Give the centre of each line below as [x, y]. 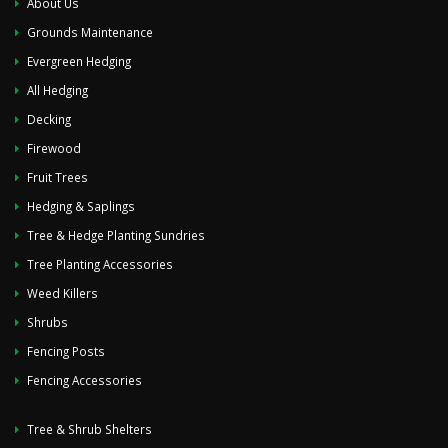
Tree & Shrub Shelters [89, 428]
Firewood [54, 147]
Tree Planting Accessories [100, 263]
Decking [49, 118]
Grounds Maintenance [90, 31]
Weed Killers [62, 292]
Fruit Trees [57, 176]
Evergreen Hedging [79, 60]
